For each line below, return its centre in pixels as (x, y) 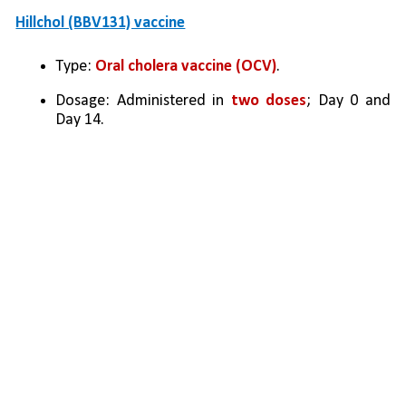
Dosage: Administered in (143, 101)
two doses (269, 101)
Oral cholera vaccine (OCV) (186, 67)
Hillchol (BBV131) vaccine (101, 24)
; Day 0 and (348, 101)
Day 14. (80, 121)
